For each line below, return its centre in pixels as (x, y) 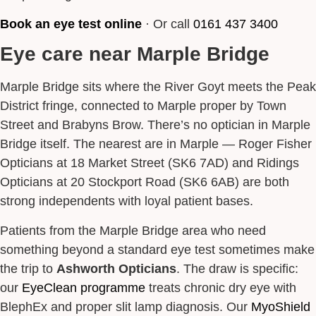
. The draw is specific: (237, 268)
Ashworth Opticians (116, 268)
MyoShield (281, 306)
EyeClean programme (84, 287)
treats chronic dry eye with (221, 287)
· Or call (168, 23)
